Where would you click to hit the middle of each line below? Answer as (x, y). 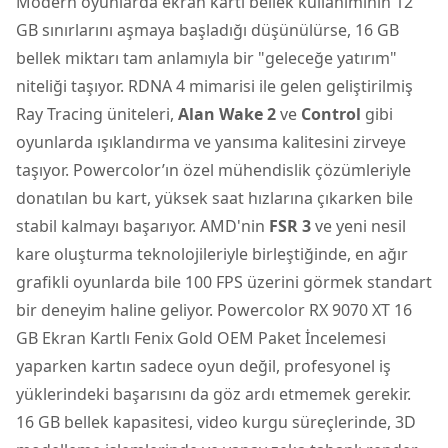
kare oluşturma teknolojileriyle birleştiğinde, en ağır (212, 253)
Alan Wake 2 (227, 113)
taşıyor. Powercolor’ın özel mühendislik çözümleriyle (213, 169)
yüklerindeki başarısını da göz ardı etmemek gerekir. (213, 393)
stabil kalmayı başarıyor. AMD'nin (142, 225)
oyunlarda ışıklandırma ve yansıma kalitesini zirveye (211, 141)
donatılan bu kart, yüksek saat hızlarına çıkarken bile (214, 197)
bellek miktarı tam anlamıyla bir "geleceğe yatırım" (206, 57)
